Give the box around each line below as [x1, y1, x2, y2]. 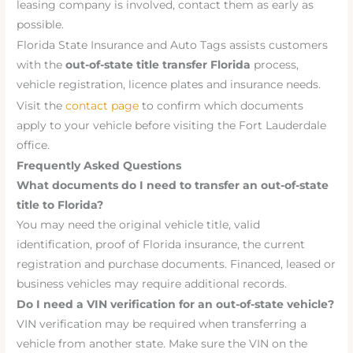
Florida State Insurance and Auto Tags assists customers [17, 39, 329, 52]
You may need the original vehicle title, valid [17, 217, 261, 231]
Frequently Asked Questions [17, 158, 182, 172]
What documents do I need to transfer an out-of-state [17, 178, 329, 191]
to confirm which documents [139, 98, 304, 112]
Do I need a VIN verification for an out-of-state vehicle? [17, 298, 335, 311]
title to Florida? [17, 198, 104, 211]
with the [17, 58, 66, 72]
